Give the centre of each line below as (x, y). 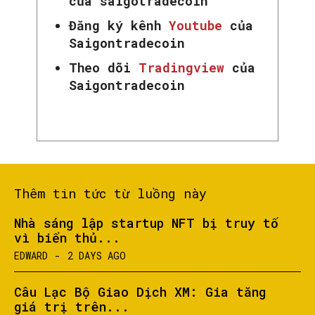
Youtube (192, 26)
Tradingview (185, 68)
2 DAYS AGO (97, 256)
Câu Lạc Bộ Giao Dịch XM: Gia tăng (140, 292)
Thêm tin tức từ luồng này (110, 194)
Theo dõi (104, 68)
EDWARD (31, 256)
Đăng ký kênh (115, 26)
